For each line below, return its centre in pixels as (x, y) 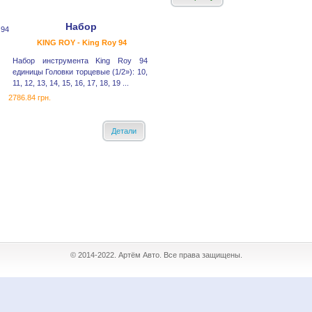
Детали (124, 131)
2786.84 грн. (30, 97)
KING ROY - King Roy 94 (81, 42)
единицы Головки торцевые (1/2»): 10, (80, 72)
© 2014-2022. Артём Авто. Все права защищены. (156, 255)
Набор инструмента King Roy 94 (80, 61)
